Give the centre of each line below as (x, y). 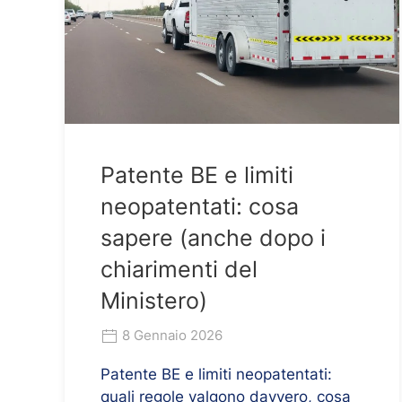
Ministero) (154, 300)
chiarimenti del (179, 269)
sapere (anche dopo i (213, 237)
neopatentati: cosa (200, 206)
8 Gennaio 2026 (170, 335)
